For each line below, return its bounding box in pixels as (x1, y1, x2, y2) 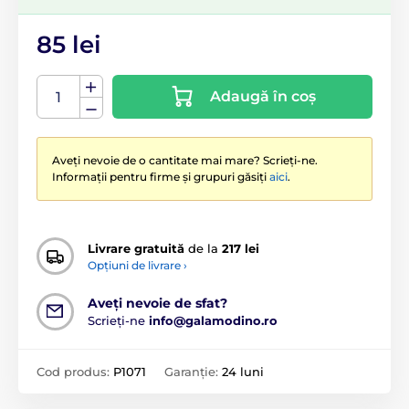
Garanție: (164, 364, 222, 380)
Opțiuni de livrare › (88, 257, 187, 272)
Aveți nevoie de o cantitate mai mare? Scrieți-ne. (52, 153, 318, 168)
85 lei (37, 30, 101, 60)
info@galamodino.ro (149, 313, 278, 329)
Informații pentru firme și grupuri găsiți (52, 170, 269, 184)
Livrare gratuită (88, 240, 184, 256)
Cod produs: (37, 364, 113, 380)
